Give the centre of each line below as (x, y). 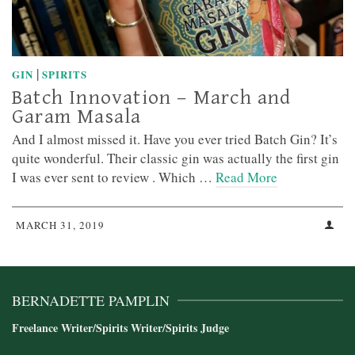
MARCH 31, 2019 (60, 225)
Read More (246, 177)
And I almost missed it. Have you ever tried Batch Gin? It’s (175, 139)
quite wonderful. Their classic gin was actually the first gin (176, 158)
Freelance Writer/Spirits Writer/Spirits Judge (120, 327)
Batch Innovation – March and (152, 97)
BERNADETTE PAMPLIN (91, 300)
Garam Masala (77, 116)
